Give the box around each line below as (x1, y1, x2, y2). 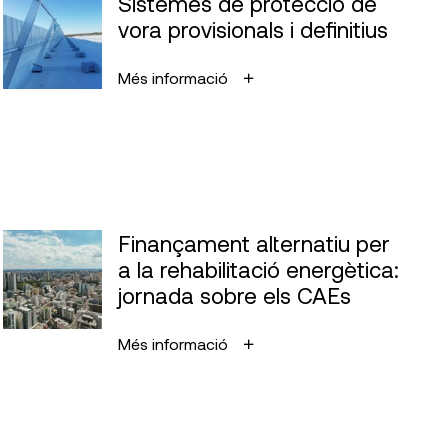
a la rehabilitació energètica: (117, 256, 399, 282)
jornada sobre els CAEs (117, 282, 351, 308)
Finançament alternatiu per (117, 230, 390, 256)
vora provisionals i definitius (117, 16, 388, 42)
